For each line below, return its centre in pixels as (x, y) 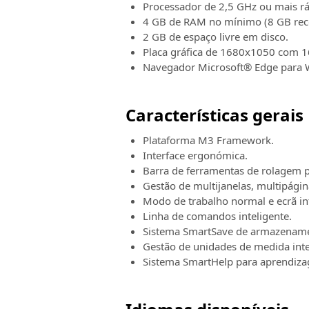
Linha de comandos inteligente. (217, 216)
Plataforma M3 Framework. (208, 140)
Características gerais (215, 115)
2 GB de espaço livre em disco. (216, 37)
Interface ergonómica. (195, 155)
